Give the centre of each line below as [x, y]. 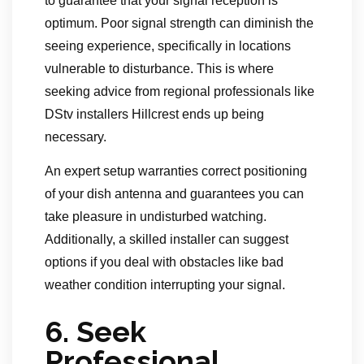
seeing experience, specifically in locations [168, 46]
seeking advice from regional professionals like [180, 92]
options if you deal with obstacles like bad [164, 262]
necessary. [76, 137]
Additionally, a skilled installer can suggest [167, 240]
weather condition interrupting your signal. [165, 285]
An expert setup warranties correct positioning [176, 171]
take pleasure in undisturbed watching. [156, 217]
